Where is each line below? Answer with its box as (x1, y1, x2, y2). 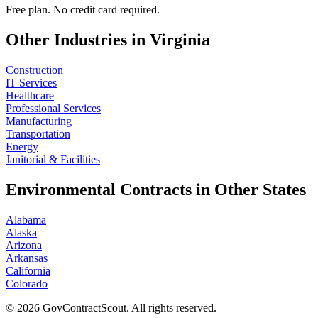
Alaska (6, 226, 37, 238)
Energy (6, 141, 38, 153)
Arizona (6, 239, 42, 251)
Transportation (6, 128, 70, 141)
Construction (6, 64, 63, 77)
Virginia (150, 31, 210, 50)
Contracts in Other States (116, 180, 306, 199)
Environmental (6, 180, 116, 199)
